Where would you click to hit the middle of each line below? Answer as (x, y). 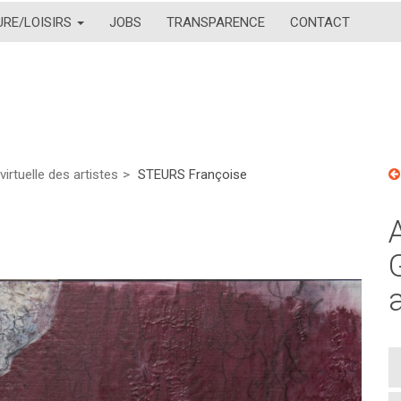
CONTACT (320, 22)
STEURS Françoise (192, 175)
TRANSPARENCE (216, 22)
